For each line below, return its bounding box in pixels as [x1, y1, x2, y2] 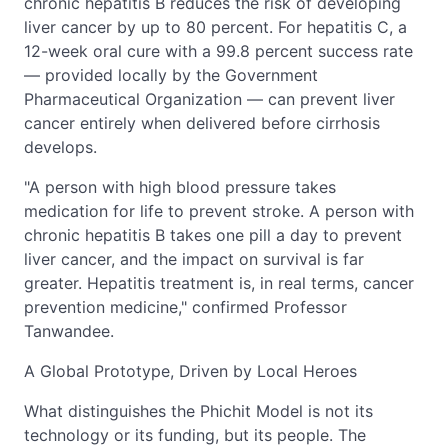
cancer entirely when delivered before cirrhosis [24, 112, 380, 133]
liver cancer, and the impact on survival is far [24, 248, 364, 269]
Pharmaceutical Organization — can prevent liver [24, 88, 395, 109]
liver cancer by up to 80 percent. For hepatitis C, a [24, 16, 407, 37]
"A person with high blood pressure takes [24, 176, 336, 197]
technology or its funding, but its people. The [24, 424, 366, 445]
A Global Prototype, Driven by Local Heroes [24, 360, 357, 381]
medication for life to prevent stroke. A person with [24, 200, 414, 221]
